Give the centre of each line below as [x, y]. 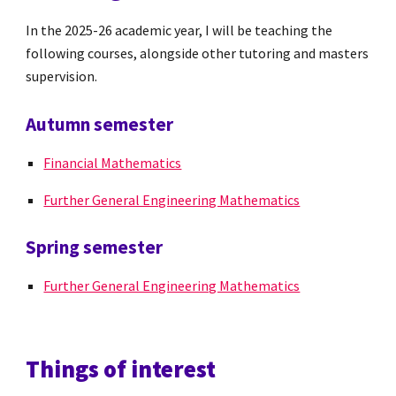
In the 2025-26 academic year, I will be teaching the [179, 30]
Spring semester [95, 247]
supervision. [62, 76]
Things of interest [121, 369]
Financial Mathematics [113, 162]
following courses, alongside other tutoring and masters [198, 53]
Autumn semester [100, 124]
